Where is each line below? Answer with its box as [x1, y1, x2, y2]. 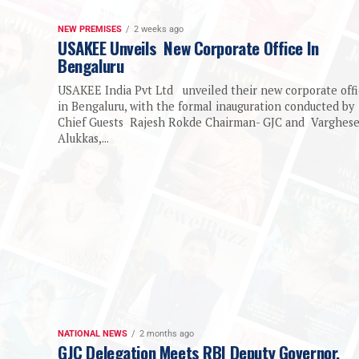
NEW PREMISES [58, 24, 122, 35]
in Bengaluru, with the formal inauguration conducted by [58, 99, 354, 115]
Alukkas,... [58, 131, 109, 147]
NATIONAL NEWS [58, 329, 127, 340]
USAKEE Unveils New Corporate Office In [58, 35, 319, 61]
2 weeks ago [134, 24, 184, 35]
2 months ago [139, 329, 194, 340]
